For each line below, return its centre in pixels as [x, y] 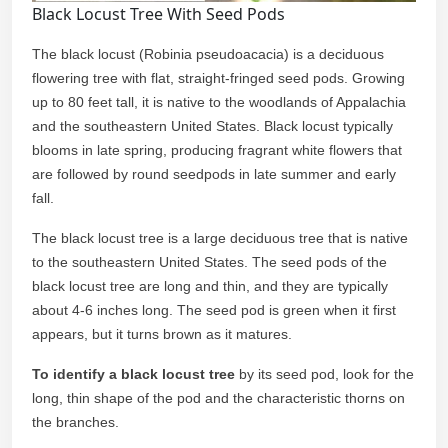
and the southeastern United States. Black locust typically [212, 125]
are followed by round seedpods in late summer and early [214, 173]
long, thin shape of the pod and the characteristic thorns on [218, 397]
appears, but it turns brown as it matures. [162, 333]
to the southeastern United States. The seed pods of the [209, 261]
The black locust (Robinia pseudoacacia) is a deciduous [208, 53]
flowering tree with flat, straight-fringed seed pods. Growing [218, 77]
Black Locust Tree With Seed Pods [158, 13]
